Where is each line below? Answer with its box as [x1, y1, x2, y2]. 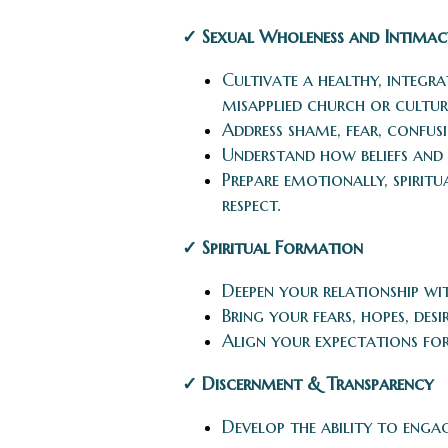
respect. [222, 193, 281, 216]
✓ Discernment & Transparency [182, 372, 433, 395]
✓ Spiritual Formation [182, 236, 363, 259]
